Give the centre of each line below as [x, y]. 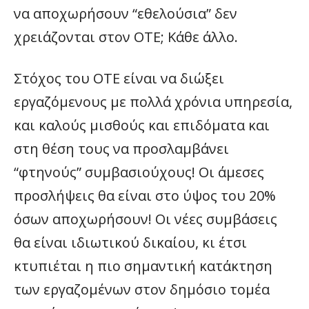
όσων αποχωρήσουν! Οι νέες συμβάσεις [146, 219]
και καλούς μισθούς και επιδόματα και [142, 125]
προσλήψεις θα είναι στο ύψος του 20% [145, 196]
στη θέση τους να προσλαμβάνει [121, 149]
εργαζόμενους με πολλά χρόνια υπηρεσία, [153, 102]
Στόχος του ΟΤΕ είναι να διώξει [119, 78]
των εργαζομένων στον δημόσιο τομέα [142, 289]
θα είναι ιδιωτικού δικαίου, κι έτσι [130, 242]
